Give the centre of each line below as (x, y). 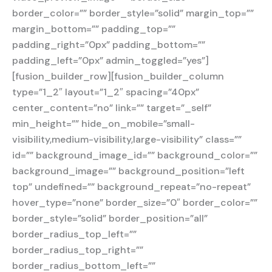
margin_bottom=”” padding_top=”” (94, 29)
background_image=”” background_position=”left (128, 171)
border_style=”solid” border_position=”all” (110, 219)
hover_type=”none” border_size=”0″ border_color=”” (135, 203)
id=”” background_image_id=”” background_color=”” (135, 155)
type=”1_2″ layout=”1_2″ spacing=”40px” (106, 92)
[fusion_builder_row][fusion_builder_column (118, 76)
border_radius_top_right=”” (78, 250)
